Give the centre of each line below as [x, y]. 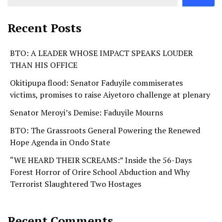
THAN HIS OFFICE [45, 65]
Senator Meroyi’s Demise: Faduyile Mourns [86, 113]
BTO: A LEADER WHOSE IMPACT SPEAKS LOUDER [101, 53]
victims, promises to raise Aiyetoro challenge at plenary [110, 95]
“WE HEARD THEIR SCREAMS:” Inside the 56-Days [101, 160]
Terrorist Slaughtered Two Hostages [76, 184]
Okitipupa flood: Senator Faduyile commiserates [96, 83]
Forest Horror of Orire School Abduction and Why [100, 172]
